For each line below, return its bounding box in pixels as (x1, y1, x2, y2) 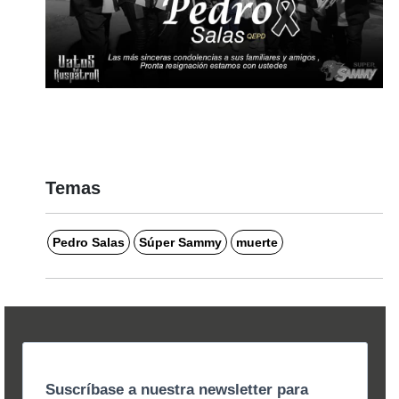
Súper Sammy (138, 235, 222, 250)
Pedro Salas (52, 235, 125, 250)
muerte (235, 235, 278, 250)
